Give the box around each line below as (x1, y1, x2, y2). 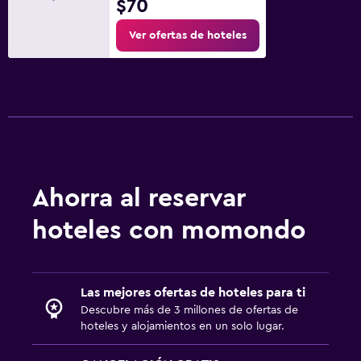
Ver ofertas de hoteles (129, 29, 247, 41)
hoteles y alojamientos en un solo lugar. (81, 320, 284, 332)
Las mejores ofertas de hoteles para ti (81, 285, 305, 299)
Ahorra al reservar (32, 185, 246, 211)
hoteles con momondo (32, 217, 305, 243)
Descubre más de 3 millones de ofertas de (81, 304, 298, 316)
